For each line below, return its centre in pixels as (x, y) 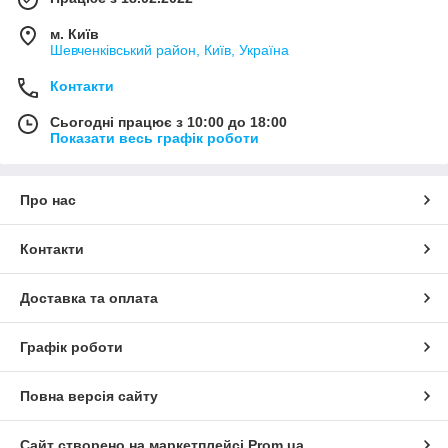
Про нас (48, 199)
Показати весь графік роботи (154, 137)
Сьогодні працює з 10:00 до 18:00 (168, 121)
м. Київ (74, 33)
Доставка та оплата (89, 297)
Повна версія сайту (89, 395)
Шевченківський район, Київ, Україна (169, 49)
